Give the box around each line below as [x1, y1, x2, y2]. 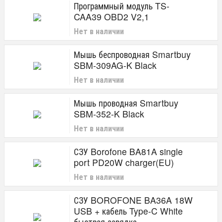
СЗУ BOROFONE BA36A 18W [74, 194, 193, 206]
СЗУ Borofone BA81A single [74, 145, 183, 158]
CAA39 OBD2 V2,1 [74, 10, 149, 23]
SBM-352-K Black [74, 108, 144, 120]
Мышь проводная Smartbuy [74, 97, 178, 109]
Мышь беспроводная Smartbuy [74, 48, 191, 60]
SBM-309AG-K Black [74, 59, 157, 71]
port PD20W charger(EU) [74, 156, 174, 168]
